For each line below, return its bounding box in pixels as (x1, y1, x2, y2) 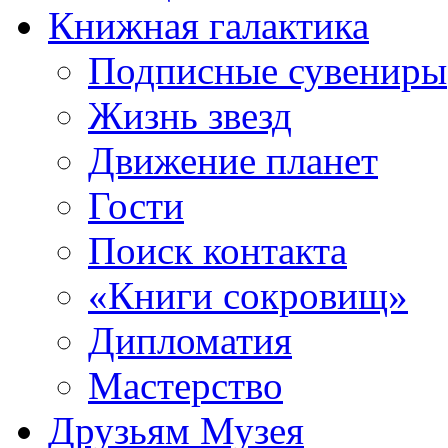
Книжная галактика (48, 4, 369, 47)
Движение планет (88, 139, 378, 182)
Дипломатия (88, 319, 292, 362)
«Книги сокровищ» (88, 274, 408, 317)
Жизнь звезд (88, 94, 292, 137)
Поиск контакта (88, 229, 347, 272)
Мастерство (88, 364, 283, 407)
